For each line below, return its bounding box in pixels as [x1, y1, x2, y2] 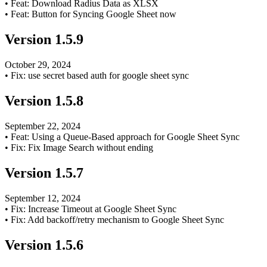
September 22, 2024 [5, 120, 80, 131]
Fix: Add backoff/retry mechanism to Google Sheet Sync [11, 214, 224, 225]
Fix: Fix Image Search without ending [11, 142, 153, 153]
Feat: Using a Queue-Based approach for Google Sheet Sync [11, 131, 240, 142]
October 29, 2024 [5, 60, 71, 70]
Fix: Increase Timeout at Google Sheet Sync [11, 203, 176, 214]
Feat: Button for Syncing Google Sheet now [11, 9, 176, 20]
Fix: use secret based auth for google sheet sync [11, 70, 189, 81]
